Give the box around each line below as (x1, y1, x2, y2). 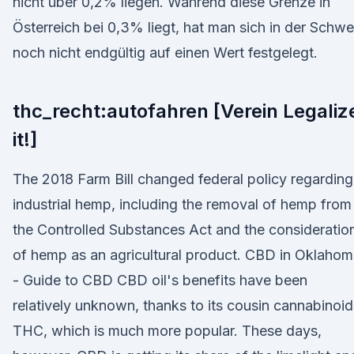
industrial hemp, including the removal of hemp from (13, 196, 352, 213)
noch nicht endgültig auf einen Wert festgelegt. (13, 44, 318, 61)
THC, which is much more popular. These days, (13, 322, 322, 339)
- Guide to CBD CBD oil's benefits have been (13, 272, 307, 288)
